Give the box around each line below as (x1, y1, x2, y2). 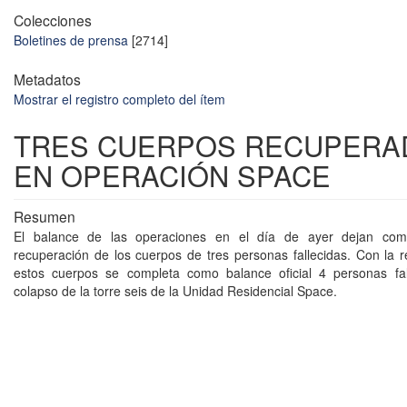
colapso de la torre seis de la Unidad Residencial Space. (14, 282, 337, 301)
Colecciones (14, 10, 92, 31)
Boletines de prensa (14, 31, 128, 50)
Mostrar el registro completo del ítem (14, 90, 225, 109)
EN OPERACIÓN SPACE (14, 155, 331, 196)
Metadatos (14, 69, 81, 90)
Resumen (14, 206, 75, 227)
